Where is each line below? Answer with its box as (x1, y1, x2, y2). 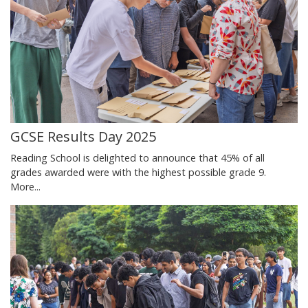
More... (10, 180, 41, 194)
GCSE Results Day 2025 (10, 127, 156, 146)
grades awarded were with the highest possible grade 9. (10, 166, 266, 179)
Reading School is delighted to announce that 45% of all (10, 151, 265, 165)
